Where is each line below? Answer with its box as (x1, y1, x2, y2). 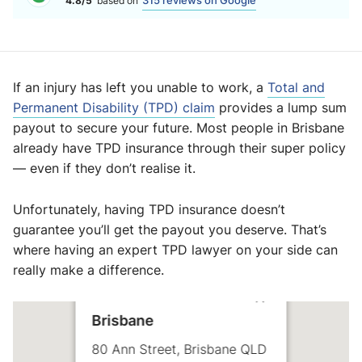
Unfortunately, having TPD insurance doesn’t (13, 200, 285, 218)
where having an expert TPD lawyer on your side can (13, 241, 338, 259)
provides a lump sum (215, 99, 347, 116)
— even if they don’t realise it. (13, 159, 196, 177)
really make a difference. (13, 261, 164, 279)
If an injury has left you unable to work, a (13, 78, 267, 96)
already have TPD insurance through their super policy (13, 139, 346, 157)
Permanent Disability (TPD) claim (13, 99, 215, 116)
